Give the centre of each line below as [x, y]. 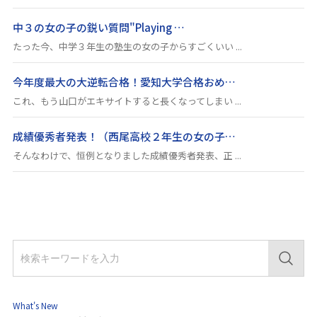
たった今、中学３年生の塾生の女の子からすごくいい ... [128, 47]
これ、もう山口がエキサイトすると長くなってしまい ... [127, 101]
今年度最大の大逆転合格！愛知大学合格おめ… [125, 82]
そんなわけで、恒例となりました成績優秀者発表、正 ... [127, 156]
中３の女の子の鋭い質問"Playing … [99, 28]
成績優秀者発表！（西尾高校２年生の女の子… [125, 137]
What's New [36, 306]
